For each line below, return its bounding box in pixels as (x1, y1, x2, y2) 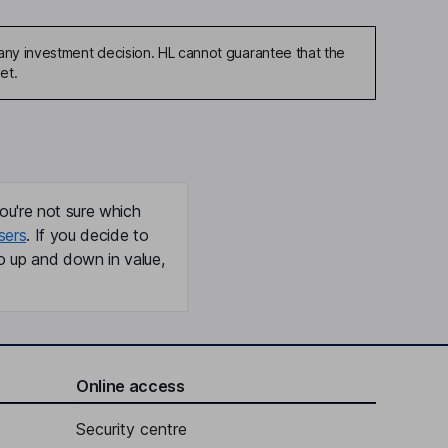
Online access (76, 376, 185, 396)
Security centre (76, 419, 187, 439)
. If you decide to (26, 225, 149, 245)
